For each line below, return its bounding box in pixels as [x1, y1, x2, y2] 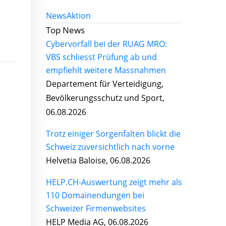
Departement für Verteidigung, [46, 78, 163, 89]
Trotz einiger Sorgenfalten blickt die [46, 128, 181, 139]
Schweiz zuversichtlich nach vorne [46, 141, 175, 152]
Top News [46, 24, 85, 36]
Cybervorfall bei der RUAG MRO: [46, 38, 167, 49]
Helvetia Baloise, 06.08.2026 [46, 154, 150, 166]
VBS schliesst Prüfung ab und [46, 51, 157, 63]
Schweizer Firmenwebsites [46, 202, 146, 214]
